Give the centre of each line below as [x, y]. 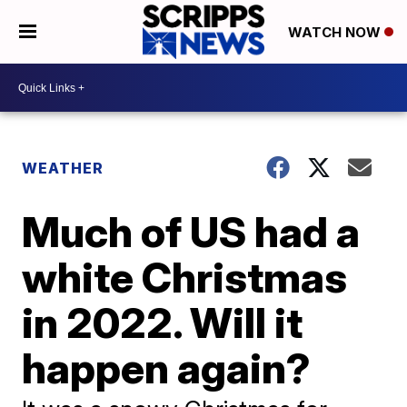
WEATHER [63, 168]
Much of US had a [191, 232]
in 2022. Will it [163, 323]
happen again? [167, 368]
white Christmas [185, 277]
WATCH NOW [336, 33]
